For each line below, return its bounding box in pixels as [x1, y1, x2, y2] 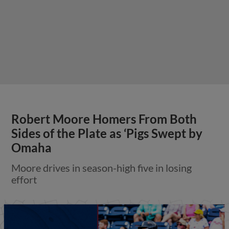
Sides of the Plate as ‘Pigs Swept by [11, 126, 203, 141]
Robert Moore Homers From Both [11, 111, 197, 126]
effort [11, 173, 37, 186]
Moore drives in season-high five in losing [11, 161, 192, 174]
